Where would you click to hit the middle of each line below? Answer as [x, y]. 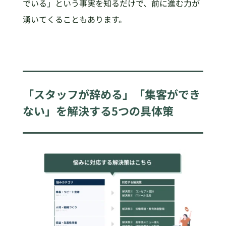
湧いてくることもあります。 [74, 19]
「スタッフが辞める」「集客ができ [111, 94]
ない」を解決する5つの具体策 [98, 110]
